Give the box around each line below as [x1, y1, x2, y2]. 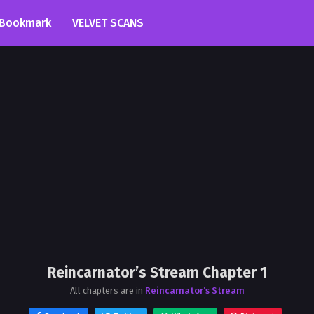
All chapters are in [69, 285, 145, 296]
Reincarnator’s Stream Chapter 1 [47, 264, 267, 282]
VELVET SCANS [72, 16, 144, 29]
